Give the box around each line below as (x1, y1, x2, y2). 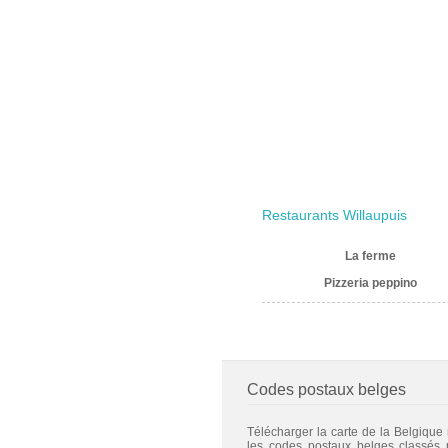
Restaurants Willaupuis (262, 207, 407, 224)
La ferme (345, 248, 396, 263)
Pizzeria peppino (324, 275, 417, 290)
